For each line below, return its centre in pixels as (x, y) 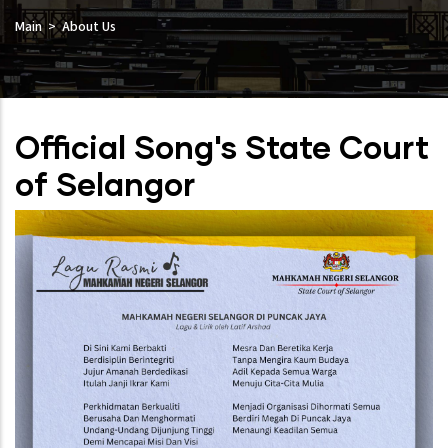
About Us (89, 27)
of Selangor (105, 184)
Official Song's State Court (222, 147)
